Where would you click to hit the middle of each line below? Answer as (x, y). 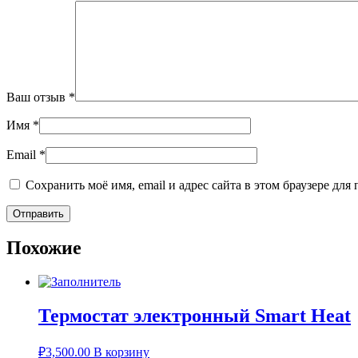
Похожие (44, 248)
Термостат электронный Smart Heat (195, 316)
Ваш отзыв (38, 97)
